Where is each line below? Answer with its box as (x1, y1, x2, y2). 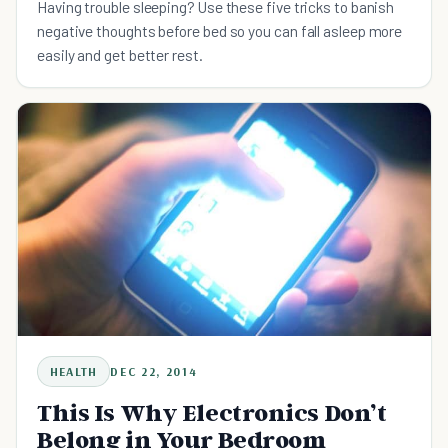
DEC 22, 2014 (110, 363, 198, 379)
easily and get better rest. (37, 44, 203, 64)
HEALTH (50, 363, 98, 379)
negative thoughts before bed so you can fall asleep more (37, 20, 403, 40)
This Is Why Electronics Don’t (37, 397, 387, 427)
